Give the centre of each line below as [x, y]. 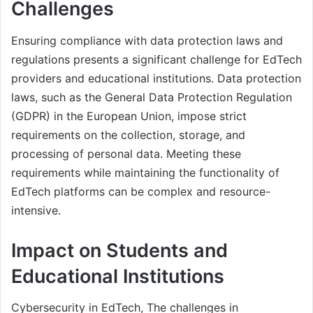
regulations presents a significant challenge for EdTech [156, 59]
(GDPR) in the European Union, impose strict [129, 116]
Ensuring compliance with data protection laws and [147, 40]
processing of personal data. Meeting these [126, 153]
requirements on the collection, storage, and [128, 134]
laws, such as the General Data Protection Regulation [152, 97]
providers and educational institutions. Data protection [156, 78]
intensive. [36, 210]
